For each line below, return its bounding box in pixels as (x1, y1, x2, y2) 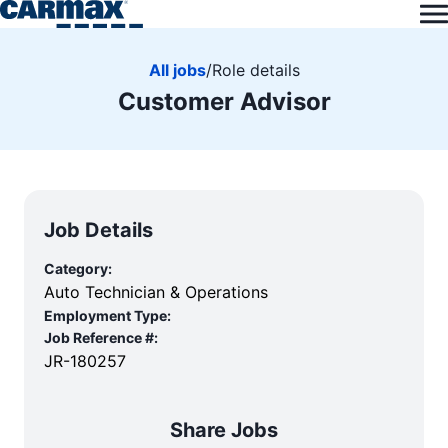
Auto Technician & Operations (44, 282, 268, 302)
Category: (44, 260, 112, 277)
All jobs (148, 59, 206, 80)
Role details (211, 59, 300, 80)
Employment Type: (44, 307, 171, 324)
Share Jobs (170, 418, 278, 442)
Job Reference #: (44, 329, 158, 346)
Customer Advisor (117, 86, 331, 116)
